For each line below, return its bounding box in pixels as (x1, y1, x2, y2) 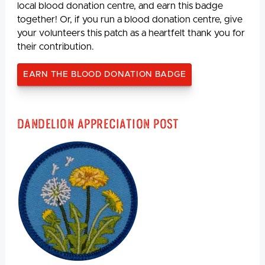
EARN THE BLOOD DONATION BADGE (23, 70, 186, 79)
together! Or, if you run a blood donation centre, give (17, 14, 243, 24)
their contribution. (17, 41, 96, 51)
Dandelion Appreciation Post (17, 116, 179, 131)
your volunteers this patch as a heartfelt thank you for (17, 28, 245, 38)
